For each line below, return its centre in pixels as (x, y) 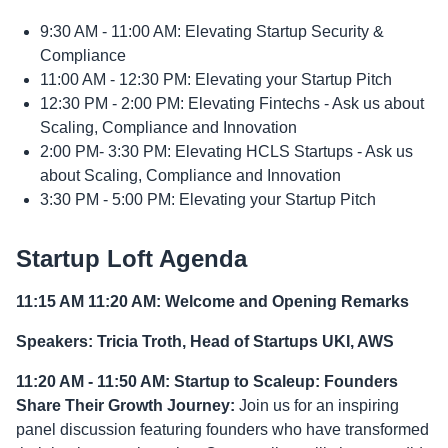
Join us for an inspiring (319, 405)
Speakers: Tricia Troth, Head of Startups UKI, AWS (205, 341)
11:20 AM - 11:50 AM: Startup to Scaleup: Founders (207, 381)
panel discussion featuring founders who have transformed (222, 429)
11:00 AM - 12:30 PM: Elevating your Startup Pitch (216, 79)
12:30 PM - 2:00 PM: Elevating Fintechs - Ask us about (232, 103)
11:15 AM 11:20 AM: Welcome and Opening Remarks (212, 301)
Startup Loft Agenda (131, 258)
